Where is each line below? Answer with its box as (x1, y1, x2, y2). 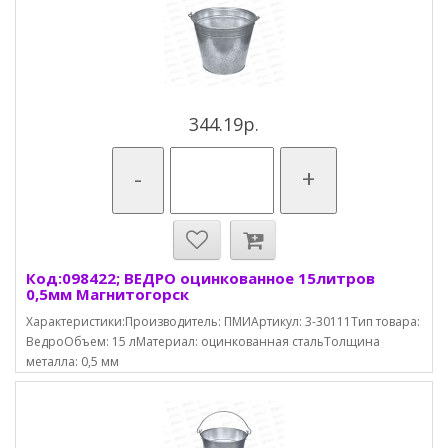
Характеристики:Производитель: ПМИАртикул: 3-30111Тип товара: (26, 313, 420, 330)
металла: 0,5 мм (26, 353, 119, 370)
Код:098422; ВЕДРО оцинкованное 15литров (26, 268, 375, 288)
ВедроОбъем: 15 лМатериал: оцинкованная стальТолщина (26, 333, 380, 350)
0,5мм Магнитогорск (26, 284, 189, 304)
